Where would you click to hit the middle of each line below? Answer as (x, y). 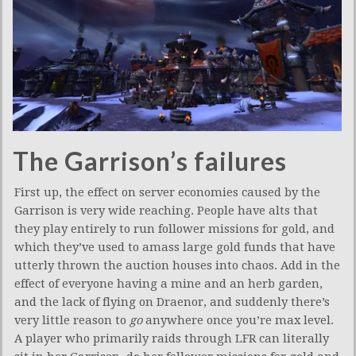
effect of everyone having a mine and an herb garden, (168, 284)
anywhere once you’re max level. (238, 321)
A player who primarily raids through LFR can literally (172, 339)
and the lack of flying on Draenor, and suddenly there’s (172, 302)
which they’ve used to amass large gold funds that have (175, 248)
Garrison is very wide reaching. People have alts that (166, 211)
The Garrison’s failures (150, 161)
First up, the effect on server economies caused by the (167, 193)
